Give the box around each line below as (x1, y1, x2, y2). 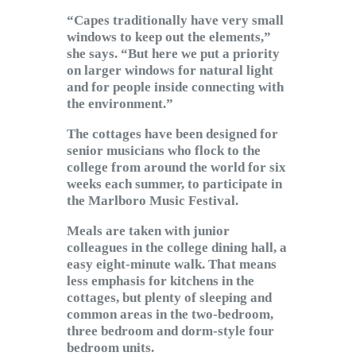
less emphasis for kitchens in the (67, 273, 254, 289)
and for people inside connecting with (67, 79, 284, 95)
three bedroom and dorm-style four (67, 323, 274, 339)
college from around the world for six (67, 160, 286, 176)
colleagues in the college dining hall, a (67, 240, 287, 256)
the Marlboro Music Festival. (67, 193, 238, 209)
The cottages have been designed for (67, 126, 278, 142)
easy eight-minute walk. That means (67, 257, 277, 273)
